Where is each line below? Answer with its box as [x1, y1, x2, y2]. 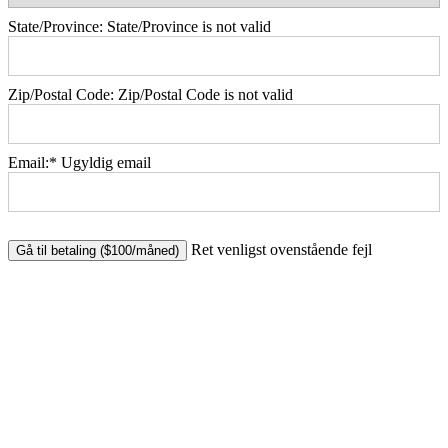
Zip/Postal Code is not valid [118, 86, 293, 104]
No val [7, 239, 50, 257]
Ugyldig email [61, 154, 151, 172]
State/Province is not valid [107, 18, 271, 36]
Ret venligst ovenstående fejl [191, 241, 372, 259]
